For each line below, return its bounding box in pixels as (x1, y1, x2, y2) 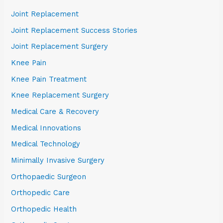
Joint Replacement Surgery (11, 42, 109, 51)
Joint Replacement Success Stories (11, 25, 138, 35)
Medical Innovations (11, 123, 82, 132)
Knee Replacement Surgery (11, 91, 110, 100)
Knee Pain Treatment (11, 74, 87, 84)
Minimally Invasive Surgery (11, 155, 105, 165)
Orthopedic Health (11, 204, 77, 214)
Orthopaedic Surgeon (11, 172, 87, 181)
